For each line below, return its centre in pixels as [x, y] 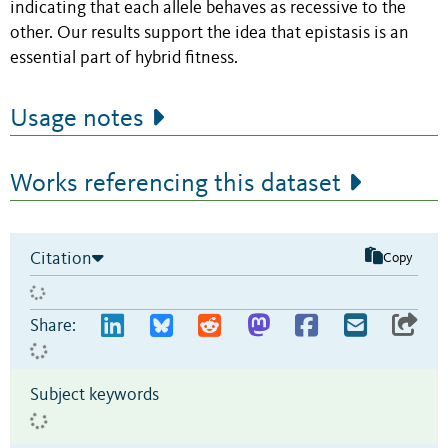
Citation [61, 258]
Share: [53, 325]
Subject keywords [94, 394]
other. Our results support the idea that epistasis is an [209, 33]
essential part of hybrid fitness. [124, 58]
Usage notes [77, 118]
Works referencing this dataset [175, 183]
